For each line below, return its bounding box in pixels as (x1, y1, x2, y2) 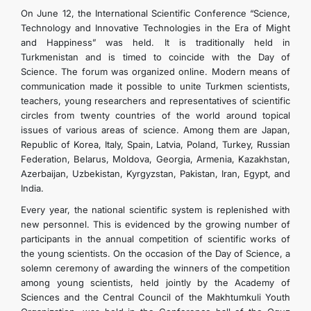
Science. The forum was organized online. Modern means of (21, 66, 290, 77)
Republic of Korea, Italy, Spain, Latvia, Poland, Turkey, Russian (21, 139, 290, 150)
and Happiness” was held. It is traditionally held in (21, 37, 290, 48)
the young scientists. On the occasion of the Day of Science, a (21, 248, 290, 259)
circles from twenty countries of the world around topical (21, 110, 290, 121)
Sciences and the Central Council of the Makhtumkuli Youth (21, 292, 290, 303)
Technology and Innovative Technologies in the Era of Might (21, 22, 290, 33)
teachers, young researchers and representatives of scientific (21, 95, 290, 106)
